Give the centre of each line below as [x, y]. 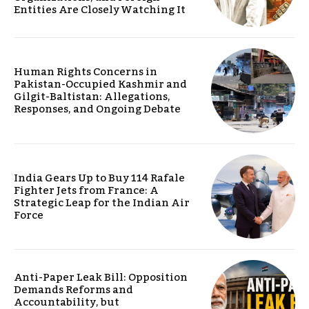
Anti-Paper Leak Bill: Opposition [101, 278]
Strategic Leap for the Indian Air [102, 202]
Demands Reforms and [73, 290]
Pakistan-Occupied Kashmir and [100, 84]
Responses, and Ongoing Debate [97, 109]
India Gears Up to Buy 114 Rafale [99, 178]
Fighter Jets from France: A [86, 190]
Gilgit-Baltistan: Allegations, [92, 97]
